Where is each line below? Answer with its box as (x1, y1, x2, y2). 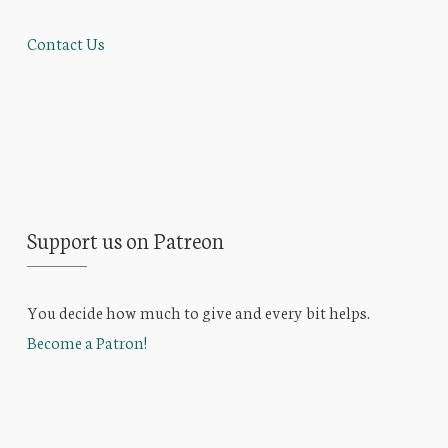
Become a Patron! (26, 330, 147, 353)
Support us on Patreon (26, 224, 224, 255)
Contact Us (26, 31, 105, 54)
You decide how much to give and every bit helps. (26, 300, 370, 323)
